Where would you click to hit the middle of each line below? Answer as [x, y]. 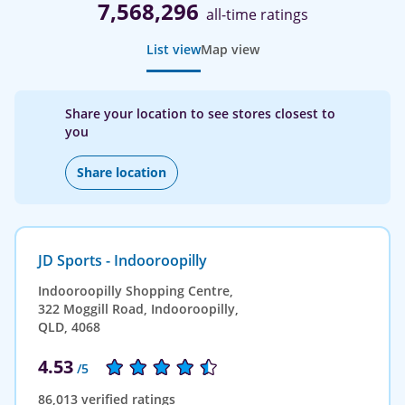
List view [173, 49]
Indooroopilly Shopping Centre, [136, 290]
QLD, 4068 [69, 326]
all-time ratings [257, 14]
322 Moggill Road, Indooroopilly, [138, 308]
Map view [230, 49]
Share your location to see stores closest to [200, 113]
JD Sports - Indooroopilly [122, 260]
